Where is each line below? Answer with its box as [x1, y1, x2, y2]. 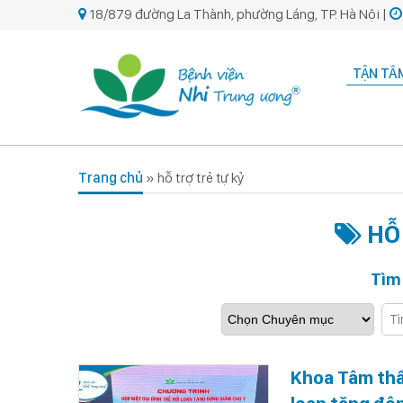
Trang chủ [78, 169, 143, 187]
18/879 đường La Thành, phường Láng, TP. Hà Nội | [86, 5, 390, 22]
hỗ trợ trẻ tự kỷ [157, 169, 245, 187]
